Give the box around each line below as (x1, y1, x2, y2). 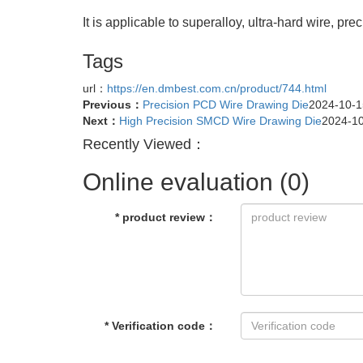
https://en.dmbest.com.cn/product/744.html (107, 81, 327, 95)
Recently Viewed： (83, 135, 206, 152)
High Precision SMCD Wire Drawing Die (119, 113, 322, 127)
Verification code (112, 318, 205, 332)
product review (122, 210, 205, 224)
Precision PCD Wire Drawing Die (143, 97, 309, 111)
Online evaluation (83, 168, 280, 195)
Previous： (83, 97, 143, 111)
